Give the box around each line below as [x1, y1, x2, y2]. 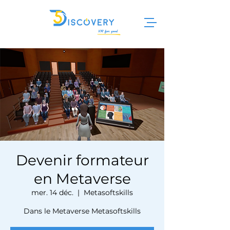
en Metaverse [33, 170, 131, 187]
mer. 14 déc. [31, 188, 73, 197]
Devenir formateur [15, 151, 149, 169]
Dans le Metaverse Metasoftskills [24, 206, 141, 216]
